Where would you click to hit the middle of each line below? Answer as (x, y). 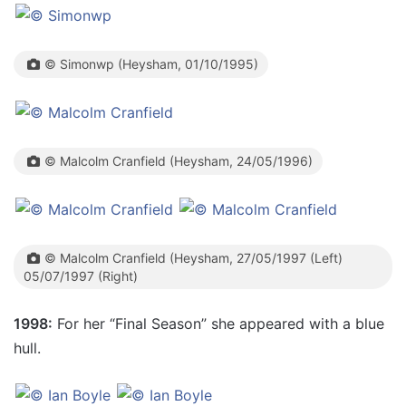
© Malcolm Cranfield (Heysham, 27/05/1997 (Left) (193, 258)
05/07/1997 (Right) (81, 276)
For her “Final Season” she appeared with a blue (218, 324)
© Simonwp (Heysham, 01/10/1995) (151, 64)
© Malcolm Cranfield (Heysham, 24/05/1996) (179, 161)
